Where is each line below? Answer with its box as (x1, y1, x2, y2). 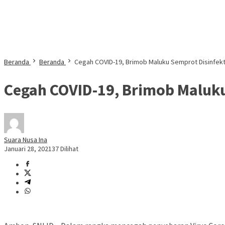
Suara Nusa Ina (4, 135, 47, 145)
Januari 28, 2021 (4, 144, 52, 154)
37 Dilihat (52, 144, 78, 154)
